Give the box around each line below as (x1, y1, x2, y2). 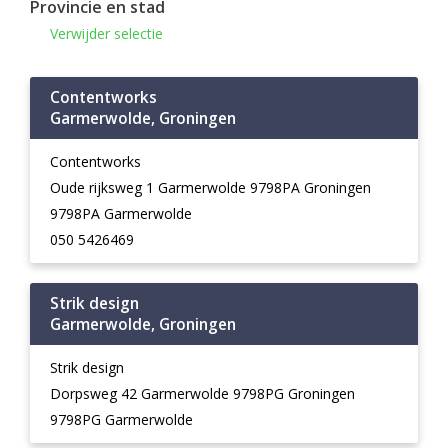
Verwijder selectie (50, 24, 163, 43)
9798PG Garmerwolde (50, 410, 193, 429)
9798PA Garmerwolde (50, 204, 192, 223)
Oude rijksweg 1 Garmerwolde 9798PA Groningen (50, 178, 371, 197)
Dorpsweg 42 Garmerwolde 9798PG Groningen (50, 384, 355, 403)
